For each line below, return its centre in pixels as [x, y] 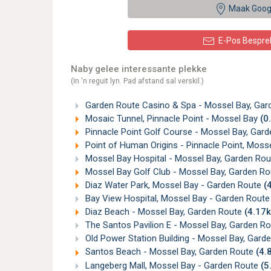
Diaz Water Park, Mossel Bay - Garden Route [173, 185]
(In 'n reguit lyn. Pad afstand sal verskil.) [137, 81]
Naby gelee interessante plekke [139, 69]
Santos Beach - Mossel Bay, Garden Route [169, 252]
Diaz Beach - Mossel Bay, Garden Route [164, 212]
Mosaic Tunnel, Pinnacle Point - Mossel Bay [171, 119]
